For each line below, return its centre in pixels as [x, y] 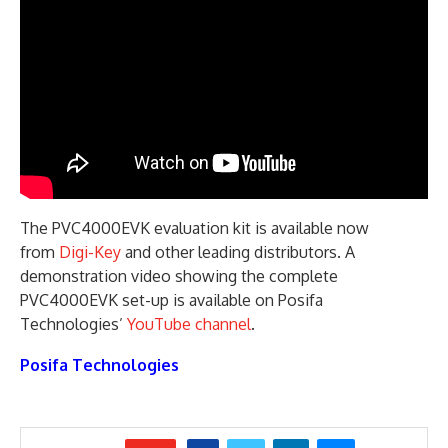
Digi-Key [90, 252]
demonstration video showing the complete [179, 276]
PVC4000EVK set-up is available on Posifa [171, 300]
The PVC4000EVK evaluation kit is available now [194, 228]
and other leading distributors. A [238, 252]
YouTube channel [189, 324]
